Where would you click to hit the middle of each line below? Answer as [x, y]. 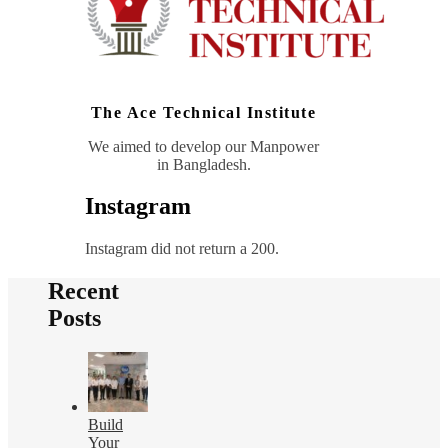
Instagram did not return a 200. [182, 249]
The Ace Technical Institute [203, 112]
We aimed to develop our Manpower [203, 146]
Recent [83, 291]
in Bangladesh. [203, 164]
